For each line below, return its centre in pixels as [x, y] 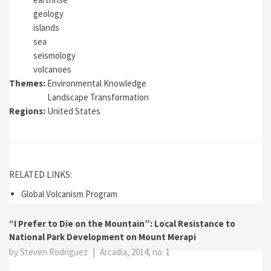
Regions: [28, 111]
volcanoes [52, 69]
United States [74, 111]
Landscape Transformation [98, 97]
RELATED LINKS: [41, 175]
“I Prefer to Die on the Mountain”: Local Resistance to [122, 224]
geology [48, 14]
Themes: [28, 83]
